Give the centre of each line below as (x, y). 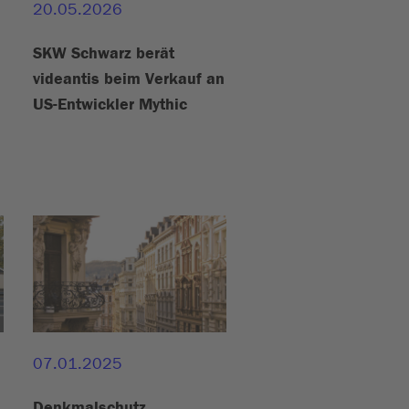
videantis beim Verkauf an (129, 79)
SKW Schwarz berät (104, 53)
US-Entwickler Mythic (110, 105)
